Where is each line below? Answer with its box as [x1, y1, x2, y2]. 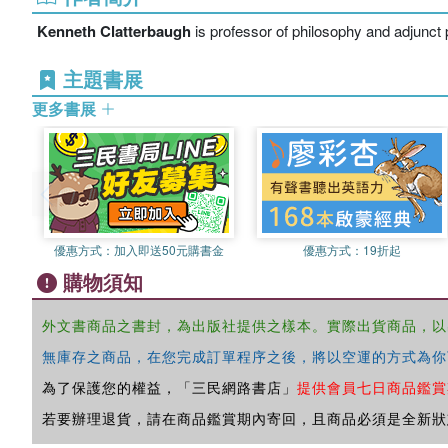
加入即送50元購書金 [113, 241, 224, 258]
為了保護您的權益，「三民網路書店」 [42, 377, 297, 397]
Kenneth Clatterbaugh [37, 20, 191, 42]
